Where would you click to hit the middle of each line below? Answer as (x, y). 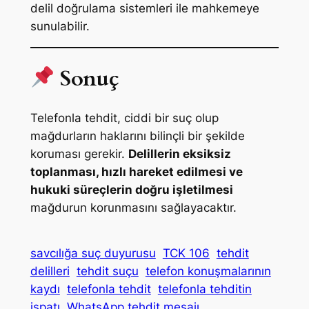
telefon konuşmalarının (208, 271)
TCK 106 (186, 253)
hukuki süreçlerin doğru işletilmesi (131, 190)
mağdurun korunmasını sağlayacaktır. (133, 208)
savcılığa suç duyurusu (93, 253)
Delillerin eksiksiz (179, 154)
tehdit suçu (107, 271)
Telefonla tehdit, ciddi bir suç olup (124, 118)
